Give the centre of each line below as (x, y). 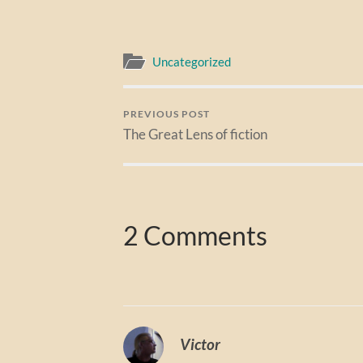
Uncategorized (192, 62)
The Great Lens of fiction (195, 135)
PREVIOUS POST (167, 114)
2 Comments (195, 235)
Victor (200, 344)
